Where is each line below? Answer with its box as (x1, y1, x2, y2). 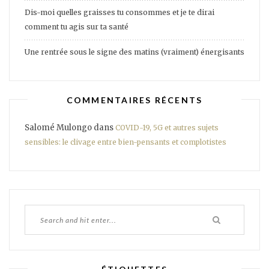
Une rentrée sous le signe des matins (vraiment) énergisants (25, 47, 244, 57)
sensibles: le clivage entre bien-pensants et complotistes (25, 138, 226, 147)
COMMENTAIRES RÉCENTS (66, 94, 203, 105)
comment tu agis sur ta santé (25, 22, 128, 32)
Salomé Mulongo (25, 122, 92, 133)
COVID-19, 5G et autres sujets (115, 123, 219, 133)
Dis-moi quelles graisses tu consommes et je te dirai (25, 8, 214, 17)
